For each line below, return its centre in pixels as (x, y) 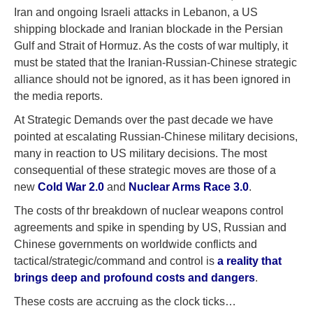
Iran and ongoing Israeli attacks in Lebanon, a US (136, 12)
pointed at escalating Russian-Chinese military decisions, (156, 137)
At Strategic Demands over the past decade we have (144, 120)
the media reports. (58, 96)
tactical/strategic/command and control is (116, 261)
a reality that (249, 261)
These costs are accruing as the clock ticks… (125, 301)
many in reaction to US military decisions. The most (140, 153)
